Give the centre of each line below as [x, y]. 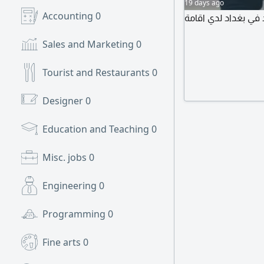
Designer [64, 101]
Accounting [69, 16]
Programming [75, 214]
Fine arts [63, 242]
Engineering [71, 186]
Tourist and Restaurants [97, 72]
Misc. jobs [66, 157]
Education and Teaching [97, 129]
